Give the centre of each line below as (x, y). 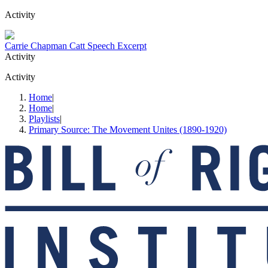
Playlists (44, 118)
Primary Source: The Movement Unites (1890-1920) (128, 129)
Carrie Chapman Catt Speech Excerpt (76, 45)
